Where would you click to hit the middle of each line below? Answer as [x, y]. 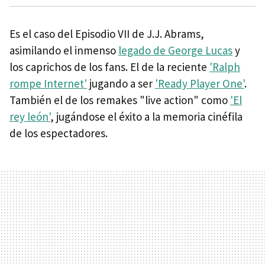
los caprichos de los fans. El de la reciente [109, 67]
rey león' [30, 117]
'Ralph [225, 67]
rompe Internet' [48, 84]
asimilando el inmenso [64, 51]
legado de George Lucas [175, 51]
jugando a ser [121, 84]
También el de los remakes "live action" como [120, 100]
